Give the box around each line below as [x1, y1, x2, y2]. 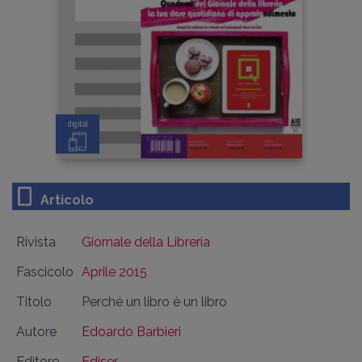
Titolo [16, 293, 52, 309]
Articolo [40, 192, 94, 208]
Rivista [16, 234, 56, 250]
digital [67, 118, 88, 130]
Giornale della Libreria [82, 234, 210, 250]
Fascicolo [16, 263, 74, 280]
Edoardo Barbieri [82, 323, 181, 339]
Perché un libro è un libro [82, 293, 227, 309]
